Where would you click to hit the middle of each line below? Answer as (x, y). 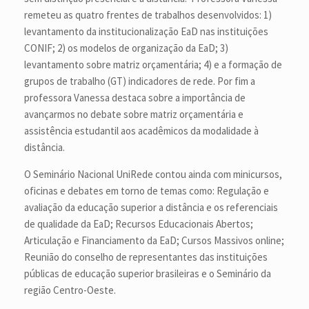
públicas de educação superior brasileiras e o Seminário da (148, 274)
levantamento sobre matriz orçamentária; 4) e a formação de (153, 65)
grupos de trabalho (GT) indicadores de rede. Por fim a (140, 81)
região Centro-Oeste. (70, 290)
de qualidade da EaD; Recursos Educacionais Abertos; (139, 224)
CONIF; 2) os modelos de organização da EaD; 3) (126, 48)
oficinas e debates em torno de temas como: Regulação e (147, 191)
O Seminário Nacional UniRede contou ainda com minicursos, (153, 175)
